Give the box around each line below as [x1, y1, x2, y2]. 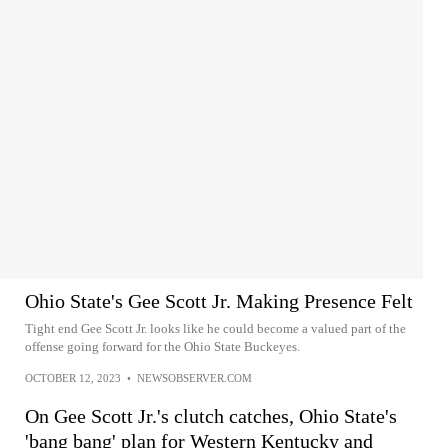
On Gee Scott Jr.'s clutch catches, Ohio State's [25, 404, 397, 427]
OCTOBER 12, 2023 [25, 371, 121, 384]
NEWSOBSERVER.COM [137, 371, 252, 384]
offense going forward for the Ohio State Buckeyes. [25, 338, 300, 354]
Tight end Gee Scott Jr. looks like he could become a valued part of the [25, 320, 406, 336]
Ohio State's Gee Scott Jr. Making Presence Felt [25, 289, 413, 312]
